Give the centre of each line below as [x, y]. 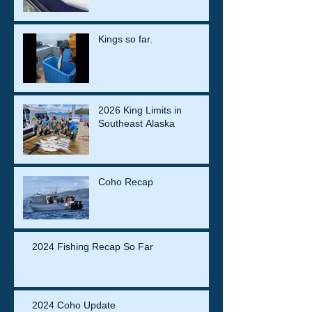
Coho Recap [126, 182]
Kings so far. [125, 39]
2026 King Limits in [140, 110]
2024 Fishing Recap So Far [93, 247]
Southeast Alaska [136, 124]
